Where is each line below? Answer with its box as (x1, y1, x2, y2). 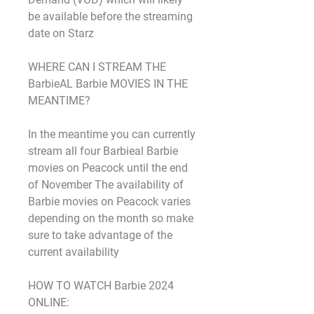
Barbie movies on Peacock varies (28, 195, 191, 208)
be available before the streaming (28, 10, 193, 23)
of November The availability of (28, 178, 184, 191)
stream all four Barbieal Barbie (28, 144, 178, 158)
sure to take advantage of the (28, 228, 172, 242)
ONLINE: (28, 296, 69, 309)
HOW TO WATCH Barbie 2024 (28, 279, 174, 292)
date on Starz (28, 27, 94, 40)
